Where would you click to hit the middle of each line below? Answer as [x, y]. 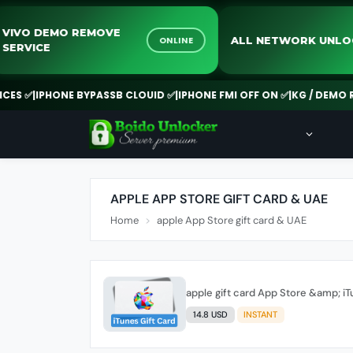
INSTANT [261, 315]
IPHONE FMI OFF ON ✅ [212, 95]
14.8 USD [210, 315]
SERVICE [50, 47]
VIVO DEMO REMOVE [85, 32]
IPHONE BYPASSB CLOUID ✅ [84, 95]
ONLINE [200, 40]
